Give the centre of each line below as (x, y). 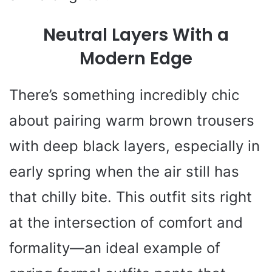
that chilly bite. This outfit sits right (131, 197)
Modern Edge (136, 59)
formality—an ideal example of (115, 248)
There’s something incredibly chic (124, 95)
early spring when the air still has (124, 172)
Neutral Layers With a (136, 35)
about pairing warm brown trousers (132, 121)
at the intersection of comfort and (126, 223)
